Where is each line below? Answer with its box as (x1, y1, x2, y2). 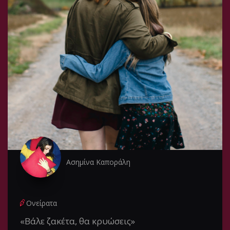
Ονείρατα (26, 198, 57, 208)
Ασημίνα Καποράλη (66, 157, 130, 167)
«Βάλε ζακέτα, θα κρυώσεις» (20, 215, 135, 227)
